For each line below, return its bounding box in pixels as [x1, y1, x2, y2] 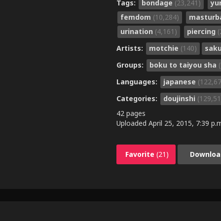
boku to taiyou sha [149, 60, 219, 70]
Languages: [116, 76, 159, 86]
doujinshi [163, 93, 197, 103]
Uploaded [116, 118, 148, 128]
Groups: [116, 60, 146, 70]
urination [120, 26, 155, 36]
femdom [120, 12, 153, 22]
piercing [187, 26, 218, 36]
